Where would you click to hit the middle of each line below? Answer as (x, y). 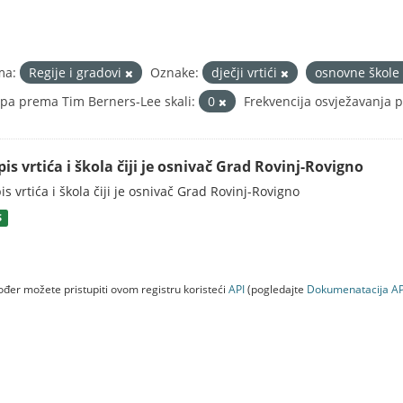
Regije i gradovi (77, 72)
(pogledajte (276, 289)
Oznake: (175, 72)
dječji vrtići (246, 72)
